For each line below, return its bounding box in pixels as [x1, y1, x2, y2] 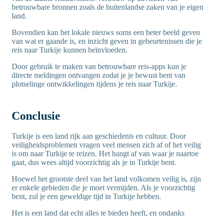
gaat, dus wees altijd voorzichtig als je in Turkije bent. [12, 158, 178, 167]
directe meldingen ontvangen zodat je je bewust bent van [12, 71, 185, 80]
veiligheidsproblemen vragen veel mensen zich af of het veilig [12, 141, 201, 149]
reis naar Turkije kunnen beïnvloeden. [12, 46, 129, 54]
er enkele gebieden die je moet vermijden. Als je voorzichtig [12, 183, 195, 192]
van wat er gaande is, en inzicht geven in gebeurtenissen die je [12, 37, 202, 46]
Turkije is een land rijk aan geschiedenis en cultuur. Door [12, 132, 186, 141]
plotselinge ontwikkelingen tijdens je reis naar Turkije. [12, 80, 177, 89]
